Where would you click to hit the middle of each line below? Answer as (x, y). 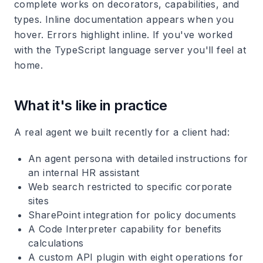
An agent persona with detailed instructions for (138, 159)
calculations (56, 243)
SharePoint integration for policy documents (132, 215)
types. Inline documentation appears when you (124, 19)
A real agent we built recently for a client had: (122, 132)
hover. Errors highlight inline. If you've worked (124, 35)
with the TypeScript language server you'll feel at (130, 50)
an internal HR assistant (84, 173)
